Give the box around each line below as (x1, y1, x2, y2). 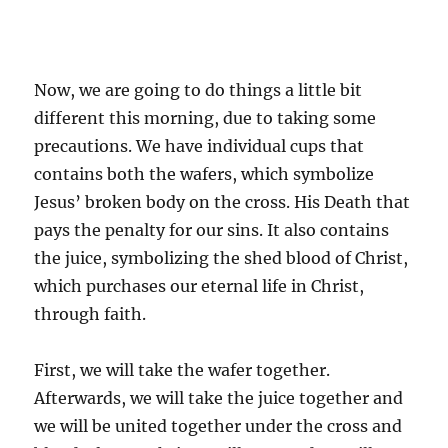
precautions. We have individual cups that (34, 135, 365, 156)
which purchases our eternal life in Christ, (34, 275, 365, 296)
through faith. (34, 303, 147, 324)
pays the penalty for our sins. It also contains (34, 219, 390, 240)
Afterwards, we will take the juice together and (34, 387, 404, 408)
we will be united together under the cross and (34, 415, 403, 436)
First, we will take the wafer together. (34, 359, 331, 380)
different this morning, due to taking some (34, 107, 377, 128)
